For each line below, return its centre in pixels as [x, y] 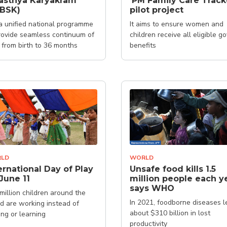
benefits [143, 45]
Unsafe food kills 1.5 [173, 169]
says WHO [152, 188]
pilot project [157, 10]
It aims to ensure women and [177, 24]
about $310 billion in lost [170, 213]
